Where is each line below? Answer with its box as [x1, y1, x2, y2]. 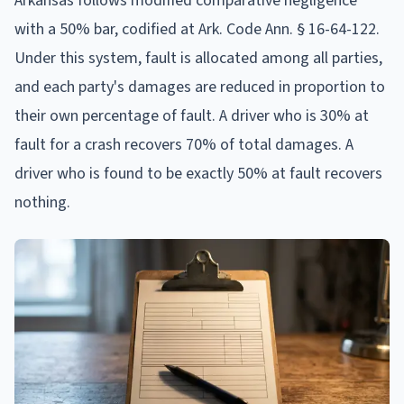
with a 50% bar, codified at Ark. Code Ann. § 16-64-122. [14, 17, 380, 41]
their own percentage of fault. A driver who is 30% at [14, 104, 369, 127]
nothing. [14, 190, 70, 214]
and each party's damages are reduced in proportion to [14, 75, 385, 98]
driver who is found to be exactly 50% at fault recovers [14, 161, 382, 185]
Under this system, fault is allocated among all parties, [14, 46, 382, 69]
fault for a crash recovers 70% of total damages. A [14, 133, 353, 156]
